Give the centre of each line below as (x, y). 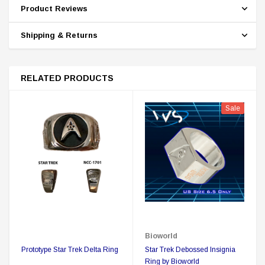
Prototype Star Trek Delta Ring (70, 250)
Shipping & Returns (59, 35)
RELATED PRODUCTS (67, 78)
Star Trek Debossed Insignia (190, 250)
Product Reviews (54, 9)
